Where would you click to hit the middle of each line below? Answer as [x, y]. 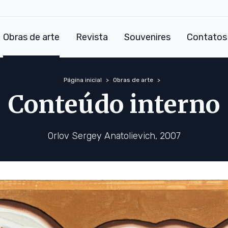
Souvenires [147, 37]
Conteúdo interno [114, 104]
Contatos [207, 37]
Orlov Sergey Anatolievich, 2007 [114, 136]
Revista [92, 37]
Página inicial [83, 80]
